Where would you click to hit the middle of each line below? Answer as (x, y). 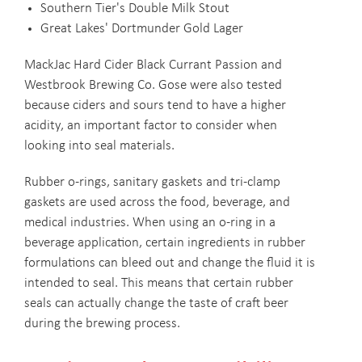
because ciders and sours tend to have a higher (155, 106)
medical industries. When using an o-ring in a (150, 223)
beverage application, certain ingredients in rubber (165, 243)
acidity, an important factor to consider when (151, 126)
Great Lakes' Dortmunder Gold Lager (142, 29)
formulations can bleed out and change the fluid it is (170, 263)
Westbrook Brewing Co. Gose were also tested (153, 86)
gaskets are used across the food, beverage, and (157, 203)
